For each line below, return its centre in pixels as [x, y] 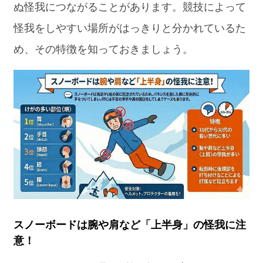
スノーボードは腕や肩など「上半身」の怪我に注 [130, 225]
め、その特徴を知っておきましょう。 [104, 49]
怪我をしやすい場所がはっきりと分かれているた [130, 28]
